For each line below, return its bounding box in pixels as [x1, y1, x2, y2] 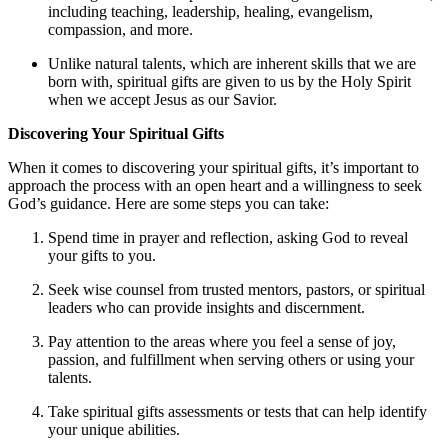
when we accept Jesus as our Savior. [48, 91, 277, 109]
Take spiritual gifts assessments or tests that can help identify [48, 403, 427, 421]
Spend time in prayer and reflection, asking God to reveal [48, 229, 408, 247]
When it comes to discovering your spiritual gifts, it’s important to [8, 159, 419, 177]
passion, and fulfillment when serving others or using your [48, 351, 414, 369]
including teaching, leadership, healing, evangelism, [48, 3, 373, 21]
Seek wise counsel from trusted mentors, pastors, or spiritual [48, 281, 425, 299]
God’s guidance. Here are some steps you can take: [8, 195, 329, 213]
